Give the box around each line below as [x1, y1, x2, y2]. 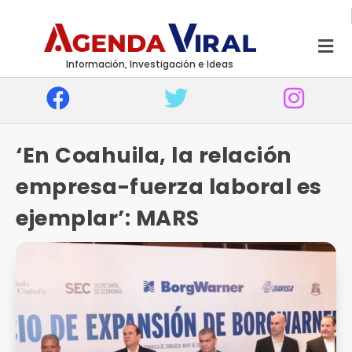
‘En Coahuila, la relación [16, 141, 292, 170]
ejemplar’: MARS [16, 203, 200, 233]
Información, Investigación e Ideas [65, 57, 233, 71]
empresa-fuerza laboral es [16, 172, 322, 201]
